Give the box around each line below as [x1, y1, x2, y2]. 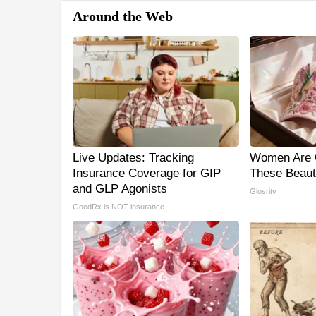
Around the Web [73, 8, 173, 25]
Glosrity [250, 187, 276, 196]
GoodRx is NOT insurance [73, 202, 164, 212]
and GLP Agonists [73, 182, 167, 196]
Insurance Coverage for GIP [73, 166, 221, 181]
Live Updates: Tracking [73, 151, 194, 165]
